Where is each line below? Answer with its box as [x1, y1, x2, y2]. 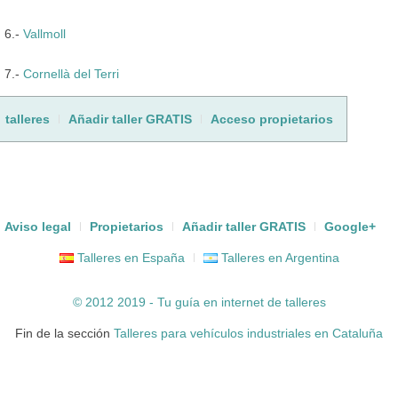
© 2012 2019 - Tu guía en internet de [72, 294, 285, 309]
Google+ [324, 219, 376, 234]
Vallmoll [23, 26, 66, 41]
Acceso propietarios [211, 111, 333, 126]
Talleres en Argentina [217, 250, 339, 265]
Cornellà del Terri [23, 66, 119, 81]
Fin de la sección [15, 325, 114, 340]
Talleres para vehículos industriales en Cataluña [114, 325, 383, 340]
